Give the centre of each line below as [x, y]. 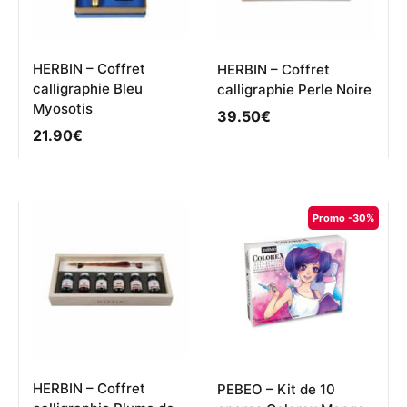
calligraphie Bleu [88, 89]
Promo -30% [343, 218]
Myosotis [63, 109]
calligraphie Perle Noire [294, 90]
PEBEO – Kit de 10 [276, 390]
